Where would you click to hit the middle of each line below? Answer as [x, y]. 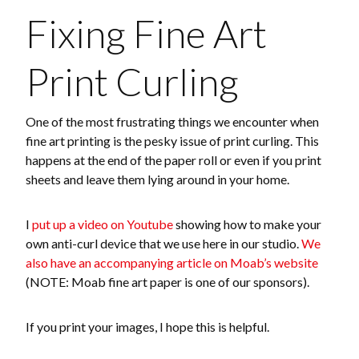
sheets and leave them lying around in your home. [157, 179]
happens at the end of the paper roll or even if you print [173, 159]
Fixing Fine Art [146, 33]
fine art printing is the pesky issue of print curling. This [172, 140]
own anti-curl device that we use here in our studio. [163, 243]
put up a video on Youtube [103, 224]
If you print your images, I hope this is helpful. [147, 326]
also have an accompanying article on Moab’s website [172, 262]
